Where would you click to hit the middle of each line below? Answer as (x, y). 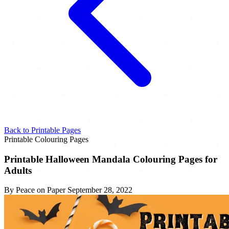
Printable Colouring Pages (46, 139)
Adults (18, 170)
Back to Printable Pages (42, 130)
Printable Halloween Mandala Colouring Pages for (111, 159)
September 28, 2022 (100, 190)
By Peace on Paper (35, 190)
